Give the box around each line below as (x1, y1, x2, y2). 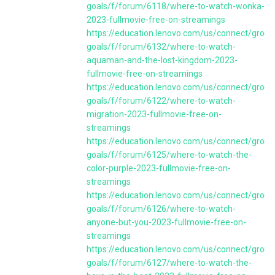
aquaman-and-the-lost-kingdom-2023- (87, 55, 238, 65)
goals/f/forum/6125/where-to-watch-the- (87, 150, 252, 160)
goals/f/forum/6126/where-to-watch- (87, 204, 236, 214)
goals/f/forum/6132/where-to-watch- (87, 42, 236, 52)
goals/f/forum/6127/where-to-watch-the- (87, 258, 252, 268)
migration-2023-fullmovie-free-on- (87, 109, 222, 119)
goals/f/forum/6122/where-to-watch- (87, 96, 236, 106)
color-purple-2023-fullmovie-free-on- (87, 163, 231, 173)
